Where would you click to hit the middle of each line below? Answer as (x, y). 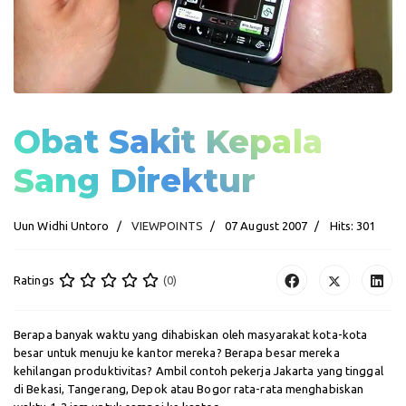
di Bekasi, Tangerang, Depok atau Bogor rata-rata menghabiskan (189, 389)
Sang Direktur (135, 181)
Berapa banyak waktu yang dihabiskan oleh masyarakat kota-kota (191, 335)
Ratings (34, 280)
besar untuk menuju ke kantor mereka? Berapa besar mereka (177, 353)
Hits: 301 (353, 226)
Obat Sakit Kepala (168, 142)
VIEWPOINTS (167, 226)
